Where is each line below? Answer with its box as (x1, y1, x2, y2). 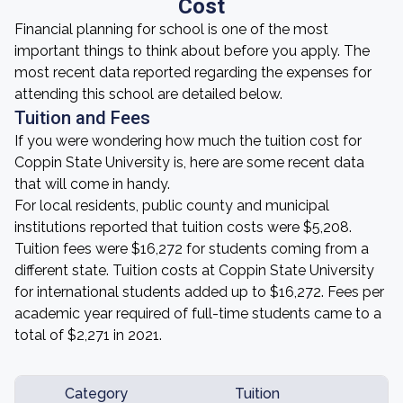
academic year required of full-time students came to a (14, 305, 381, 322)
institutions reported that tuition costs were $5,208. (14, 219, 352, 236)
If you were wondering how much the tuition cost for (14, 132, 362, 149)
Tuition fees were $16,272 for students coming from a (14, 240, 369, 257)
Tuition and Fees (14, 107, 150, 129)
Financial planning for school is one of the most (14, 21, 328, 38)
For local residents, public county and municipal (14, 197, 329, 214)
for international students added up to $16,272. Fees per (14, 283, 384, 300)
